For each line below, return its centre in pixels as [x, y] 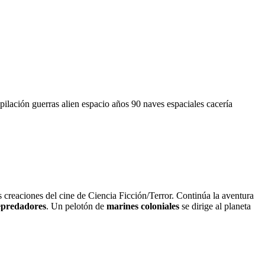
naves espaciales [175, 104]
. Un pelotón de [76, 206]
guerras [47, 104]
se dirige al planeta [215, 206]
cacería [219, 104]
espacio [97, 104]
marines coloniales [143, 206]
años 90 [127, 104]
